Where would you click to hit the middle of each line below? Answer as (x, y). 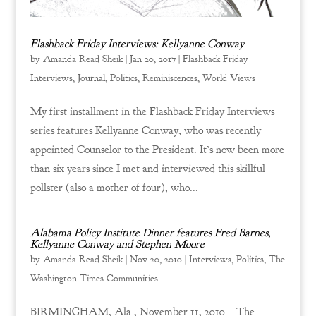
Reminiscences (170, 78)
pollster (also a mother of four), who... (114, 187)
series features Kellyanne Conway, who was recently (145, 130)
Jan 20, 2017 (152, 59)
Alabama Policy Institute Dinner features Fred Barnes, (150, 232)
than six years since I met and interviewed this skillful (147, 168)
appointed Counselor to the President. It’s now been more (157, 149)
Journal (91, 78)
